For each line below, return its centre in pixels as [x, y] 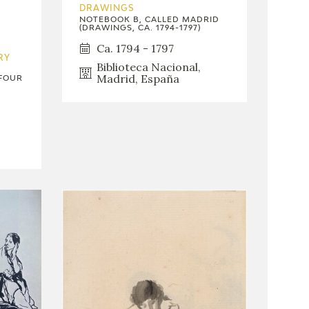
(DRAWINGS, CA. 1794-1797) [140, 28]
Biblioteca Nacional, [148, 67]
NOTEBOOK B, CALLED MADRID [149, 19]
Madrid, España [138, 78]
